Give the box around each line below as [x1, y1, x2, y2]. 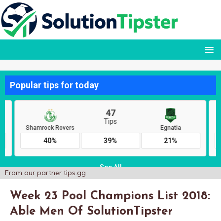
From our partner [5, 168, 64, 177]
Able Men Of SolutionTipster [10, 206, 173, 218]
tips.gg [64, 168, 86, 177]
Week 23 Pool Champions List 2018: [10, 190, 210, 202]
